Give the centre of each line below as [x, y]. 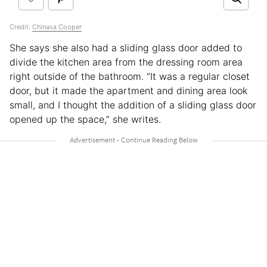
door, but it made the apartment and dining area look [128, 91]
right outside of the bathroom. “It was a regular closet [130, 77]
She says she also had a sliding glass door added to [126, 48]
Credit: [21, 27]
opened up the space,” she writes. [85, 119]
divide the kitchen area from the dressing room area [126, 62]
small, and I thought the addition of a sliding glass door [133, 105]
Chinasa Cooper [57, 27]
